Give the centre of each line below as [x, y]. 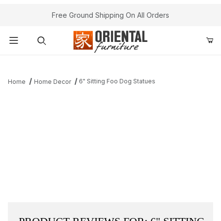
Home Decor [52, 82]
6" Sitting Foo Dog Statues [117, 81]
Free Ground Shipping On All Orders [110, 15]
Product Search [40, 63]
